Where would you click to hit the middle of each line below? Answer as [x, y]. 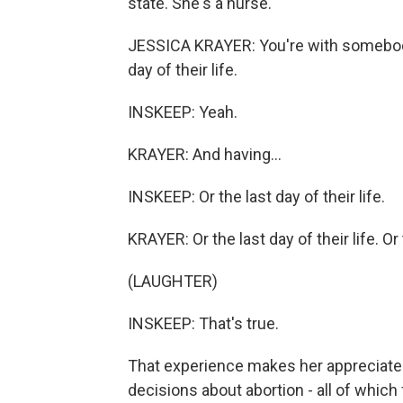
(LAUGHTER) [173, 281]
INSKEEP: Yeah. [183, 112]
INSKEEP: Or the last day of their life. [256, 197]
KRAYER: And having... [205, 154]
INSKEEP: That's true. [203, 323]
